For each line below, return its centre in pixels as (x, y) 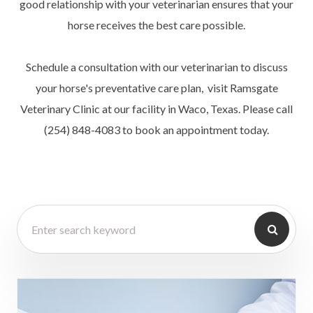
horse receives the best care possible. (156, 25)
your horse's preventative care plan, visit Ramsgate (156, 88)
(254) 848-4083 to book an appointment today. (156, 130)
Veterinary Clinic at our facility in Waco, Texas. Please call (156, 109)
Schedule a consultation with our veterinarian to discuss (156, 67)
